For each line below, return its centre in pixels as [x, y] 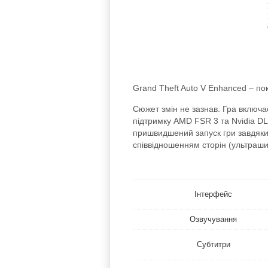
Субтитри [213, 245]
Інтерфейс [214, 194]
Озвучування [214, 220]
